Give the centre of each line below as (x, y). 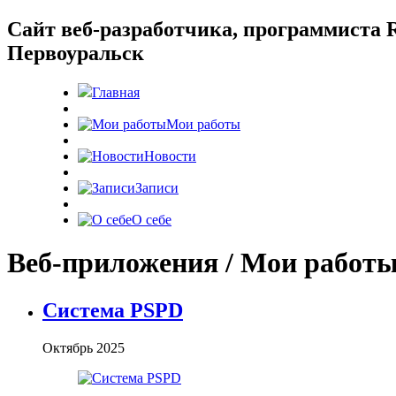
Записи (157, 187)
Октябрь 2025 (84, 347)
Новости (170, 156)
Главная (116, 92)
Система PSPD (113, 310)
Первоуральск (76, 53)
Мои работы (203, 124)
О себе (152, 219)
